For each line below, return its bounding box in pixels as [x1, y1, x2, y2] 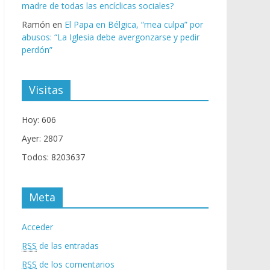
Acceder [22, 221, 53, 233]
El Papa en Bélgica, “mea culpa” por [64, 19, 203, 31]
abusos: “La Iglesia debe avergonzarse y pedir [22, 31, 199, 43]
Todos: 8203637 [22, 151, 85, 163]
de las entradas [37, 240, 99, 252]
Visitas [29, 83, 63, 98]
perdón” [22, 44, 52, 56]
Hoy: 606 [22, 114, 56, 126]
